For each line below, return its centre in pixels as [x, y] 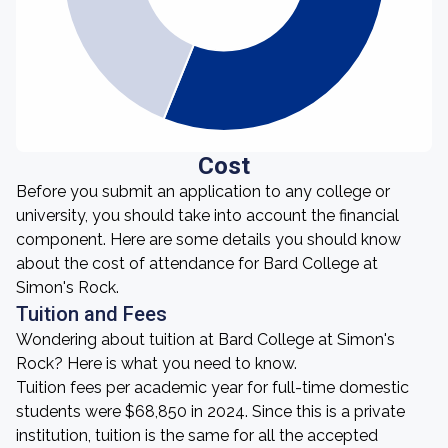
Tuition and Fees [91, 314]
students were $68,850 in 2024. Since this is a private [210, 411]
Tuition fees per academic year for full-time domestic [212, 387]
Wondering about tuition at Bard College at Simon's [205, 339]
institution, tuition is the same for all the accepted [197, 435]
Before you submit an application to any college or [203, 191]
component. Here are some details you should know [208, 239]
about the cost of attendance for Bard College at [197, 263]
